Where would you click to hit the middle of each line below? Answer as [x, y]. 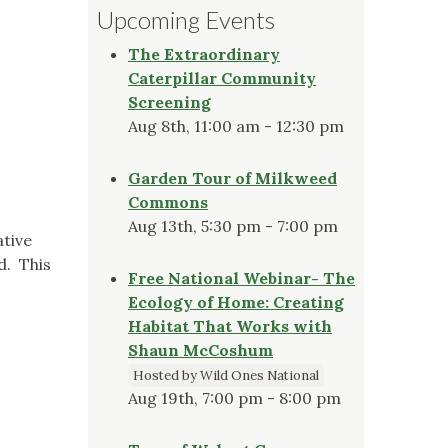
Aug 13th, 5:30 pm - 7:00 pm [233, 225]
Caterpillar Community [222, 77]
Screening [169, 101]
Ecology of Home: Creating [236, 301]
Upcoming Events [185, 19]
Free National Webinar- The [241, 277]
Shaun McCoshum [200, 349]
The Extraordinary [204, 53]
